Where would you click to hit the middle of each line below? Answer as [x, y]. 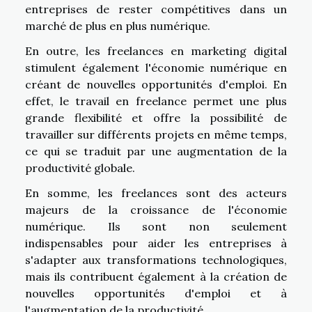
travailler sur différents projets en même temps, [156, 134]
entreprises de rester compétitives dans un [156, 9]
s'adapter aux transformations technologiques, [156, 259]
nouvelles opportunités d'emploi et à [156, 293]
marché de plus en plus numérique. [118, 25]
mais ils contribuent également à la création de [156, 276]
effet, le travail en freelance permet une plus [156, 101]
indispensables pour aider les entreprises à [156, 243]
